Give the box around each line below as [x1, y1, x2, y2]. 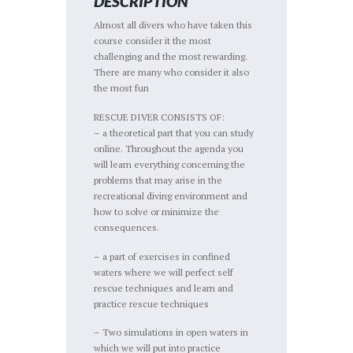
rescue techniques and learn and [94, 281, 234, 294]
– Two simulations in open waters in [94, 326, 249, 339]
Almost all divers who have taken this [94, 19, 253, 32]
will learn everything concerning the [94, 158, 246, 170]
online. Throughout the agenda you [94, 142, 244, 154]
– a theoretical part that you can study [94, 126, 255, 139]
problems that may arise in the [94, 173, 223, 186]
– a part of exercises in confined [94, 250, 231, 262]
